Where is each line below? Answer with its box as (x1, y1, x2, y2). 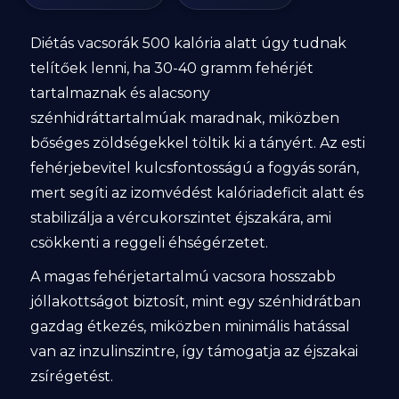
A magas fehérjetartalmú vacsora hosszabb (29, 268, 336, 285)
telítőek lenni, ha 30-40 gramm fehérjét (29, 60, 313, 77)
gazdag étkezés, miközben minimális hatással (29, 318, 350, 335)
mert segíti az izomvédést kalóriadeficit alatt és (29, 184, 363, 201)
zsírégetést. (29, 368, 113, 385)
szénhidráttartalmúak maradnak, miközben (29, 110, 339, 126)
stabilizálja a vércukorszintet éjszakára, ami (29, 209, 331, 226)
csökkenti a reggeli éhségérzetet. (29, 234, 268, 251)
